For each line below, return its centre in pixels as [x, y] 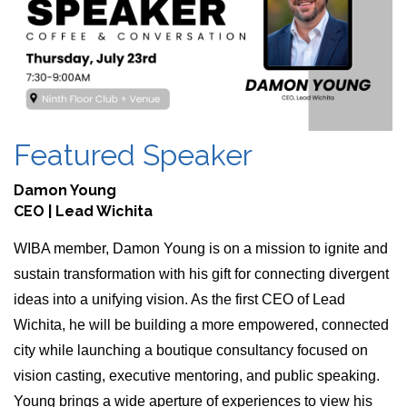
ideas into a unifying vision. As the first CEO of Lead [179, 300]
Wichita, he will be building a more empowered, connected [201, 325]
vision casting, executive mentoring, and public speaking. [197, 376]
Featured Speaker [133, 155]
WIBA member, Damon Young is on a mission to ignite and [201, 249]
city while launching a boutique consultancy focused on [191, 351]
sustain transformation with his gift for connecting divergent [201, 274]
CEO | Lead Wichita [83, 212]
